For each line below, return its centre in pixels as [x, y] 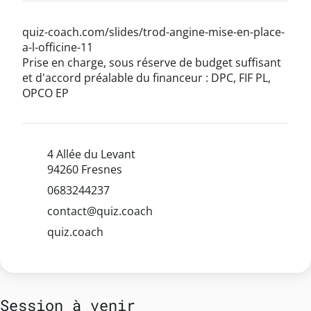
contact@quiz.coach [100, 211]
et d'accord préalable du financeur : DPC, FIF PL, [146, 77]
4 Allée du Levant [91, 154]
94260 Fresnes [85, 169]
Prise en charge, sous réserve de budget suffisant [152, 62]
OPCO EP [45, 93]
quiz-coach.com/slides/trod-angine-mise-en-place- [153, 32]
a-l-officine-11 [58, 47]
